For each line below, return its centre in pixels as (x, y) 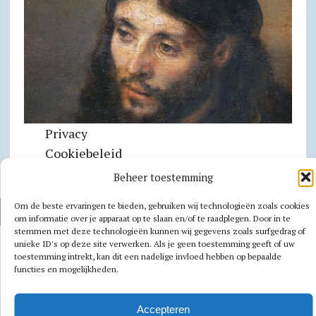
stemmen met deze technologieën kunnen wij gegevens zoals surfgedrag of (160, 231)
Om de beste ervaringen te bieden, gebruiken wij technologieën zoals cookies (162, 206)
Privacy (67, 134)
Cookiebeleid (84, 153)
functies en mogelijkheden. (66, 269)
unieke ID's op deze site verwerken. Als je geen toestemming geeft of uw (154, 244)
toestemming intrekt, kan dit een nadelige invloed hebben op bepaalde (148, 256)
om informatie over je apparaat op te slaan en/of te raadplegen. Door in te (152, 218)
